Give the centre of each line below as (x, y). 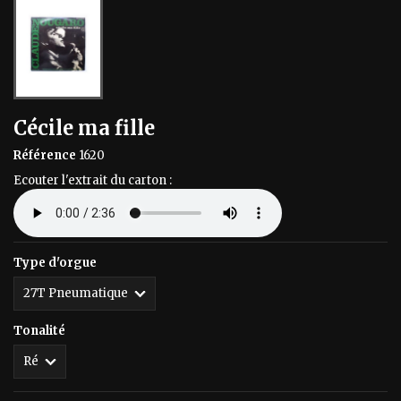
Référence (45, 156)
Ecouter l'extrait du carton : (93, 181)
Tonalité (39, 331)
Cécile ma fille (84, 128)
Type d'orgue (55, 263)
